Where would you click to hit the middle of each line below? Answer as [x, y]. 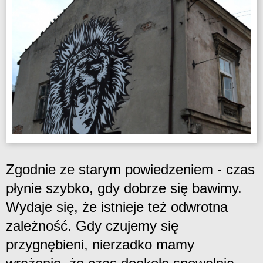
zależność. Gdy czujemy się [92, 226]
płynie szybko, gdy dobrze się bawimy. [124, 188]
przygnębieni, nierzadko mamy [100, 245]
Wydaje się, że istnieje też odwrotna [117, 207]
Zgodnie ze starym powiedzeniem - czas [130, 170]
